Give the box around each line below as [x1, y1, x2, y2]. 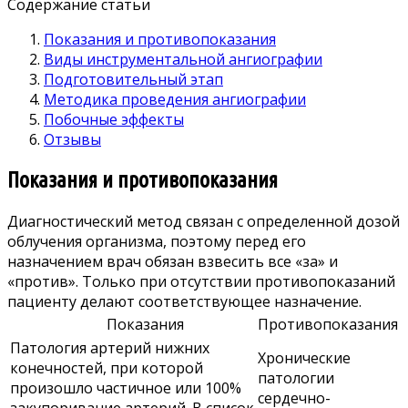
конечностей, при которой [10, 357, 203, 378]
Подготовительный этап [44, 68, 223, 89]
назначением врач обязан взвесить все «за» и [7, 250, 338, 271]
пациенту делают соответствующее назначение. [7, 291, 362, 311]
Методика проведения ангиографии [44, 88, 306, 109]
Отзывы [44, 128, 101, 149]
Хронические [258, 347, 351, 368]
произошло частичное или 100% [10, 377, 241, 398]
